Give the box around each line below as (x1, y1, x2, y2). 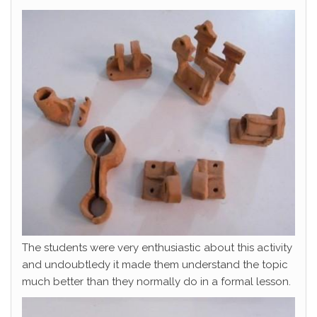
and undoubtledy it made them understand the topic (22, 258, 288, 271)
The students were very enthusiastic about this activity (22, 241, 292, 254)
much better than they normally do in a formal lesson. (22, 275, 291, 288)
